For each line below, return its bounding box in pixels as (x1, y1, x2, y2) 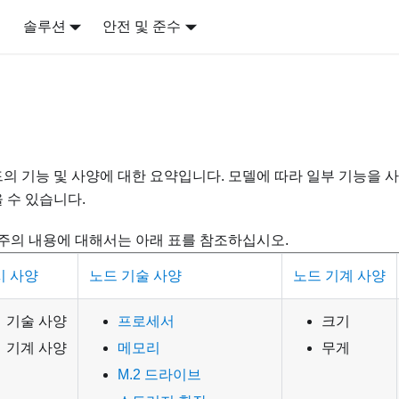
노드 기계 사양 (293, 268, 386, 284)
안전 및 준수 (102, 19, 182, 34)
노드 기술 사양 (89, 268, 182, 284)
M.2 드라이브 (118, 367, 201, 383)
